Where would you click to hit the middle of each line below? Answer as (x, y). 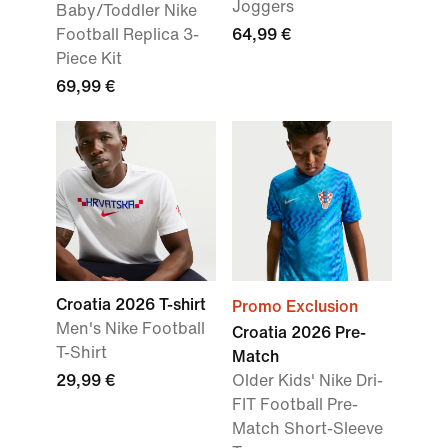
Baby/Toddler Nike (126, 10)
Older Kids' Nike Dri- (307, 380)
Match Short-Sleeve (307, 428)
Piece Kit (89, 58)
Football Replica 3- (127, 34)
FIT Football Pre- (295, 404)
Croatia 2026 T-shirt (131, 304)
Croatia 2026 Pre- (299, 332)
